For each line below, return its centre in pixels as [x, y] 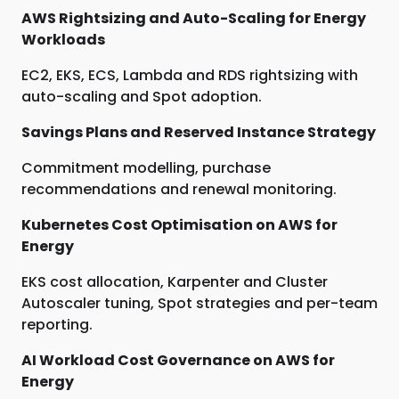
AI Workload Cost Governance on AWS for [178, 360]
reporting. [57, 325]
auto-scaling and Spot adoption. [142, 97]
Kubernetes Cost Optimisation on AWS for [179, 225]
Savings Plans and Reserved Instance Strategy [199, 132]
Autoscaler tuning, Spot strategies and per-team [199, 303]
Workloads [63, 40]
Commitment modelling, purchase [146, 168]
